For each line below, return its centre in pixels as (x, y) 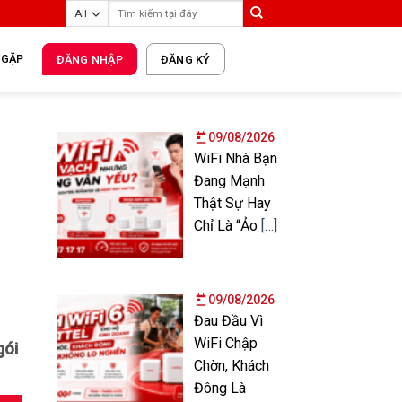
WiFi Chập (225, 343)
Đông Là (219, 388)
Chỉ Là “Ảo (227, 226)
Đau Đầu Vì (228, 320)
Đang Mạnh (229, 181)
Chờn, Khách (231, 365)
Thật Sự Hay (232, 203)
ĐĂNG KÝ (185, 60)
